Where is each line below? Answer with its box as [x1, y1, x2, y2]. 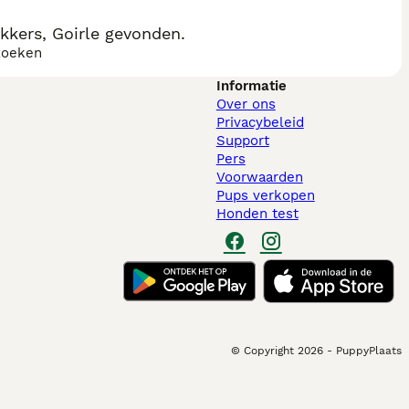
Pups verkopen [215, 187, 315, 204]
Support [215, 132, 269, 149]
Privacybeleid [215, 114, 304, 131]
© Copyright [231, 344, 294, 357]
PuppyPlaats [336, 344, 402, 357]
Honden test [215, 205, 299, 222]
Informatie [215, 78, 287, 94]
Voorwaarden [215, 169, 303, 185]
